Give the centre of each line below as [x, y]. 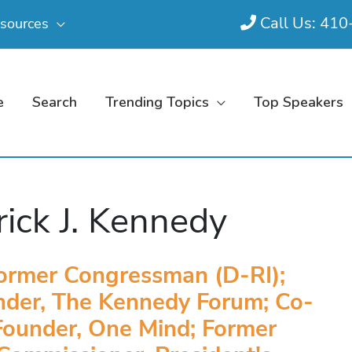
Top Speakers [299, 103]
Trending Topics [157, 103]
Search [55, 103]
